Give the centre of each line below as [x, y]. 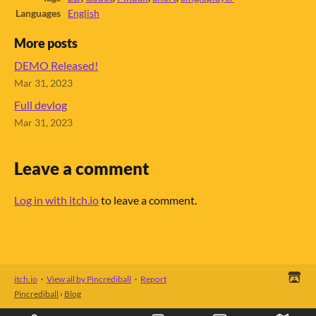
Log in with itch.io [56, 200]
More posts [46, 43]
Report [153, 279]
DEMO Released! [56, 65]
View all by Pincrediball [89, 279]
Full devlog [41, 104]
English [84, 13]
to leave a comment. [148, 200]
